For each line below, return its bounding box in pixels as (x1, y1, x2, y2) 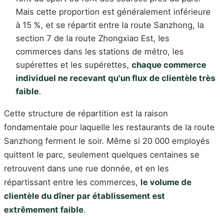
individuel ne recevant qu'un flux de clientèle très (16, 73, 215, 83)
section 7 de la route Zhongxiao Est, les (16, 33, 169, 43)
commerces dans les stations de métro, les (16, 46, 184, 56)
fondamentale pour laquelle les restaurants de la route (4, 122, 215, 133)
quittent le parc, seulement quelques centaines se (4, 150, 199, 160)
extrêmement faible (4, 205, 83, 215)
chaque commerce (132, 59, 206, 70)
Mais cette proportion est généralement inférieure (16, 6, 211, 17)
